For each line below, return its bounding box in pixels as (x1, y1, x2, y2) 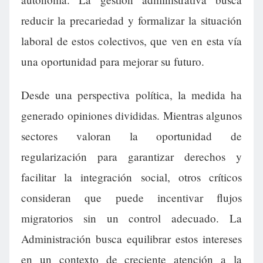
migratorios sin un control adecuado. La (21, 211, 242, 226)
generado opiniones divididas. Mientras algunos (21, 108, 242, 123)
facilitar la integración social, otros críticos (21, 170, 242, 185)
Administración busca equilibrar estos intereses (21, 231, 242, 247)
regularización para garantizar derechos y (21, 149, 242, 164)
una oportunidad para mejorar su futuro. (21, 54, 204, 69)
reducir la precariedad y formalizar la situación (21, 13, 242, 28)
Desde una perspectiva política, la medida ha (21, 87, 242, 103)
